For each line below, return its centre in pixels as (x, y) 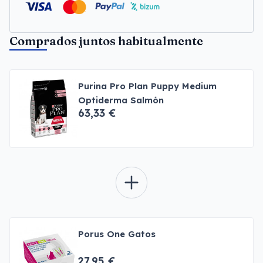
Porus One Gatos (117, 234)
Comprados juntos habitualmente (106, 41)
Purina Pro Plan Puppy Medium (147, 86)
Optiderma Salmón (121, 100)
